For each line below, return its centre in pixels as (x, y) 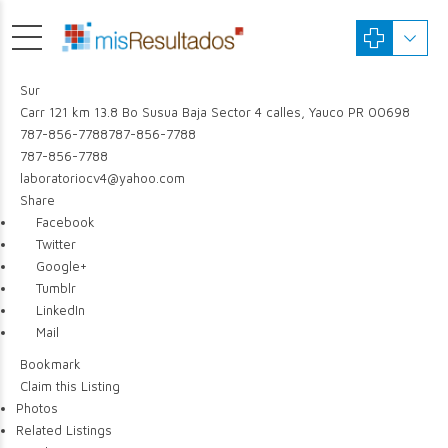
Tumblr (53, 288)
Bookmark (49, 364)
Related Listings (63, 430)
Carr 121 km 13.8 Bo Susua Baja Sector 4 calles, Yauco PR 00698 (213, 112)
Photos (36, 408)
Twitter (53, 244)
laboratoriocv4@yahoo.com (103, 178)
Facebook (63, 222)
